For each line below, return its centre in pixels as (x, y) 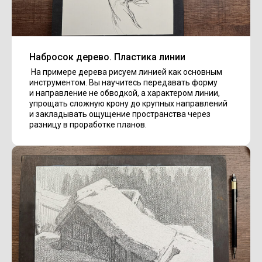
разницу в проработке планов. (88, 124)
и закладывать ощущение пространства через (120, 114)
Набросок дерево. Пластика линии (107, 57)
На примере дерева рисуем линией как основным (126, 72)
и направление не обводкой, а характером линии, (125, 93)
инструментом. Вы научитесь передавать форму (123, 82)
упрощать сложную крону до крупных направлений (128, 103)
